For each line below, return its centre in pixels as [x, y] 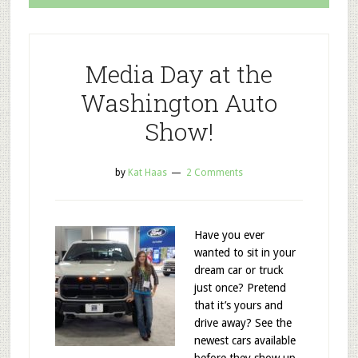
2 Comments [214, 173]
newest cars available [245, 340]
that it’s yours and [238, 305]
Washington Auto [179, 103]
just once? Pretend [240, 288]
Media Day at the [179, 74]
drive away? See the [243, 323]
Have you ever [229, 235]
